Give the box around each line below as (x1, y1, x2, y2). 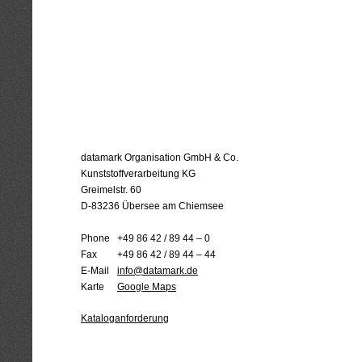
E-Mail (81, 265, 109, 276)
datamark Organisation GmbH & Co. (81, 152, 238, 163)
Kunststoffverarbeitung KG (81, 168, 196, 179)
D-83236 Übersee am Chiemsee (81, 200, 224, 212)
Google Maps (117, 281, 176, 293)
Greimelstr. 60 (81, 184, 141, 196)
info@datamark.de (117, 265, 198, 276)
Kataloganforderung (81, 313, 169, 324)
